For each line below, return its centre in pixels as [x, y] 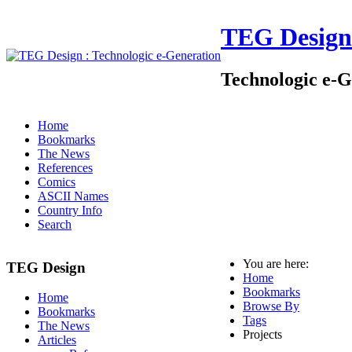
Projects [262, 334]
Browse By [271, 306]
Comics [57, 182]
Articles [57, 340]
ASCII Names [73, 196]
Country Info [70, 210]
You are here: [279, 264]
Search [55, 224]
